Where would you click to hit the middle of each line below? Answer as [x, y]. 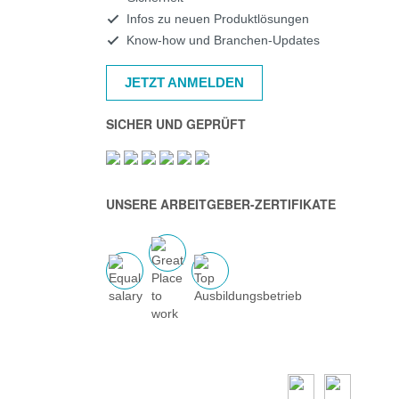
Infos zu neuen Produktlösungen [217, 19]
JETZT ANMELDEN [184, 82]
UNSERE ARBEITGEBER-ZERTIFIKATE [220, 204]
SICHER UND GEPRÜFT [175, 124]
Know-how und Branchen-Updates [223, 40]
